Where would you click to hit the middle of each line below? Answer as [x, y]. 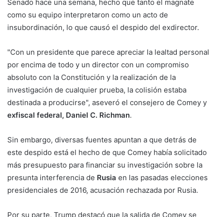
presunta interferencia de [52, 178]
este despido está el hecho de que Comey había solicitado [107, 153]
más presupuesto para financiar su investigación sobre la [105, 165]
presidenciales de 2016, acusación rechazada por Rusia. [103, 190]
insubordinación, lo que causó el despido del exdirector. [103, 28]
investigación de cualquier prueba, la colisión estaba [97, 90]
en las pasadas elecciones [162, 178]
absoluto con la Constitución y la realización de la [92, 77]
